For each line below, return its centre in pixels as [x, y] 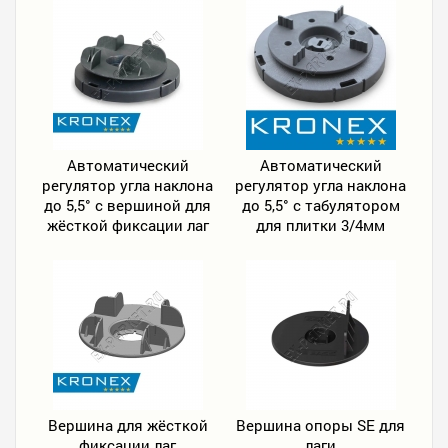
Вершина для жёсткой [127, 425]
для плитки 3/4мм [320, 225]
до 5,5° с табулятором [320, 205]
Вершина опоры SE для [320, 425]
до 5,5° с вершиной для [127, 205]
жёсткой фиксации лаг [127, 225]
